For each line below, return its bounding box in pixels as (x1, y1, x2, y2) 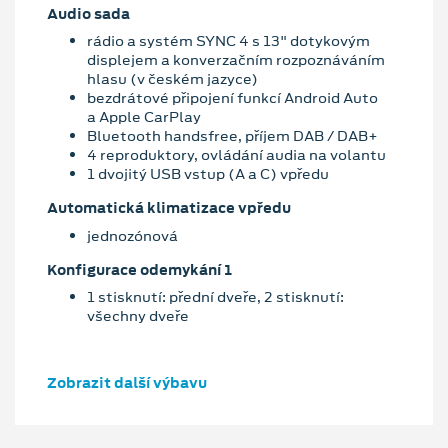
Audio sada (47, 3, 130, 24)
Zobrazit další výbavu (47, 373, 207, 394)
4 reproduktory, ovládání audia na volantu (87, 145, 386, 166)
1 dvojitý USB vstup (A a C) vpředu (87, 164, 329, 185)
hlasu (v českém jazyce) (87, 69, 258, 90)
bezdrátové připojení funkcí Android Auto (87, 88, 378, 109)
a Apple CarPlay (87, 107, 201, 128)
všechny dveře (87, 306, 189, 327)
